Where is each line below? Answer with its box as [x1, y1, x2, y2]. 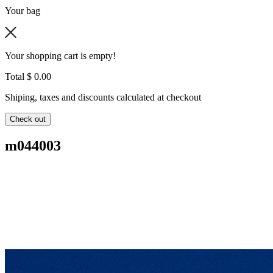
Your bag [5, 5, 40, 16]
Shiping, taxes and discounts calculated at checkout [5, 92, 201, 102]
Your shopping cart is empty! [5, 51, 116, 61]
